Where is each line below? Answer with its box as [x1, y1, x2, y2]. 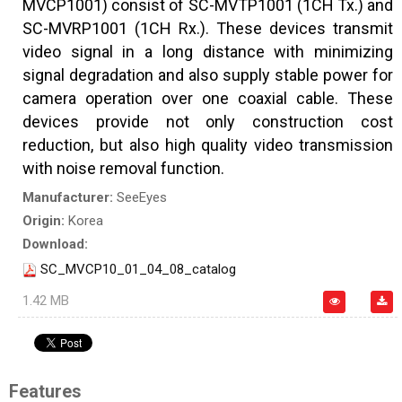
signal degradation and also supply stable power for [22, 66, 393, 85]
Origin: [22, 213, 68, 230]
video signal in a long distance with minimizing [22, 42, 393, 62]
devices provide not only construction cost [22, 112, 393, 132]
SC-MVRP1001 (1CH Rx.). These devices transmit [22, 19, 393, 39]
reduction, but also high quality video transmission [22, 135, 393, 155]
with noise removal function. [22, 159, 224, 179]
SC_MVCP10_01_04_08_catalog [40, 261, 236, 278]
